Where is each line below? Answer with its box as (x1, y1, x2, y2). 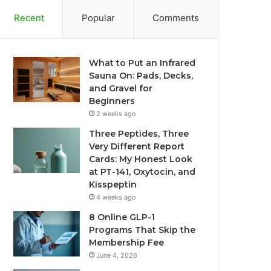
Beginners (89, 96, 135, 106)
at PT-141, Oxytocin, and (89, 166, 196, 177)
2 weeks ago (96, 109, 137, 118)
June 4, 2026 (96, 251, 138, 260)
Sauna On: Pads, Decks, (89, 70, 194, 81)
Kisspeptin (89, 179, 137, 190)
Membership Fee (89, 237, 165, 248)
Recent (13, 12, 44, 24)
